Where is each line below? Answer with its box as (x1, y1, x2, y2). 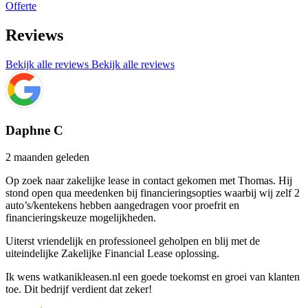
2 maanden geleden (5, 151, 89, 164)
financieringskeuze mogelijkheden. (5, 212, 156, 224)
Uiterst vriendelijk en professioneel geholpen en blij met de (5, 235, 260, 247)
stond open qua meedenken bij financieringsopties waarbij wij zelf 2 (5, 187, 300, 199)
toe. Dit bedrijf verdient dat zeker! (5, 283, 152, 296)
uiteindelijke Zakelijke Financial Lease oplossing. (5, 247, 219, 260)
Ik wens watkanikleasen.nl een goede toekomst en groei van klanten (5, 271, 300, 283)
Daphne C (5, 123, 63, 138)
